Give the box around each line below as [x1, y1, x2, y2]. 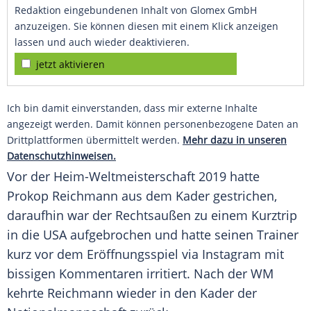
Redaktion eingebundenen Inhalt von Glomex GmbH [15, 3, 257, 17]
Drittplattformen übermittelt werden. [7, 133, 183, 147]
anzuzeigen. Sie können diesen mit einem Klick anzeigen [15, 19, 278, 33]
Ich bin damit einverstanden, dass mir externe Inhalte [7, 101, 258, 115]
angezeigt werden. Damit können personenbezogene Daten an [7, 117, 299, 131]
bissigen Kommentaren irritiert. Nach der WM [7, 265, 274, 283]
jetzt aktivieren [36, 58, 105, 72]
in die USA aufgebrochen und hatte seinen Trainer [7, 226, 299, 244]
